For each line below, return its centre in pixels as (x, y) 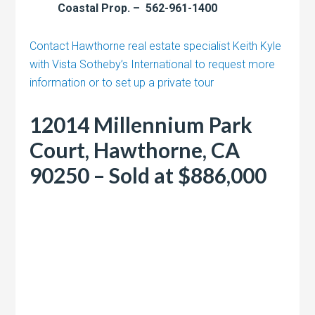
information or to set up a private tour (122, 82)
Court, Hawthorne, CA (135, 149)
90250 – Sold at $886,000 (148, 175)
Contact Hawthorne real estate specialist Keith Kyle (156, 46)
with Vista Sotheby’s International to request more (153, 64)
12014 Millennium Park (141, 124)
